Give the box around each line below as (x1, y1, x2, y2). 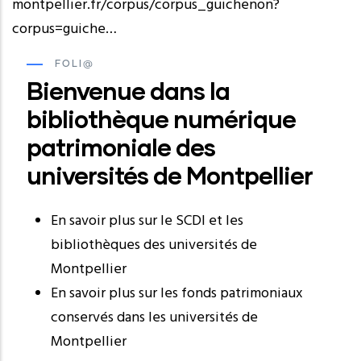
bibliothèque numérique (27, 103, 296, 133)
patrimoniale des (27, 131, 215, 161)
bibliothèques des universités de (51, 233, 257, 257)
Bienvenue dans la (27, 75, 230, 105)
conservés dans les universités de (51, 305, 258, 330)
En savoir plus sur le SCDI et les (51, 209, 243, 233)
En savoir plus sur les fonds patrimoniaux (51, 281, 303, 305)
